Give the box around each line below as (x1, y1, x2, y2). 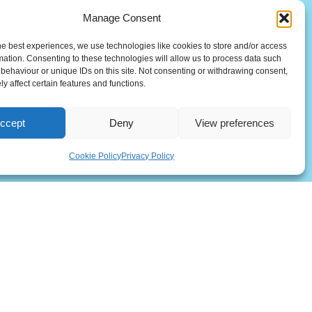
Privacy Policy (121, 151, 175, 161)
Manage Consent (82, 12, 161, 24)
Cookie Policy (69, 151, 122, 161)
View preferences (194, 116, 274, 129)
